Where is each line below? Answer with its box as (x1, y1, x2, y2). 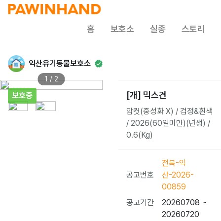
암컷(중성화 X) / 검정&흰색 (126, 107, 213, 116)
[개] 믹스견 (126, 90, 167, 100)
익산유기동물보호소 (29, 59, 91, 68)
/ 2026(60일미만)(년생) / (126, 118, 210, 128)
